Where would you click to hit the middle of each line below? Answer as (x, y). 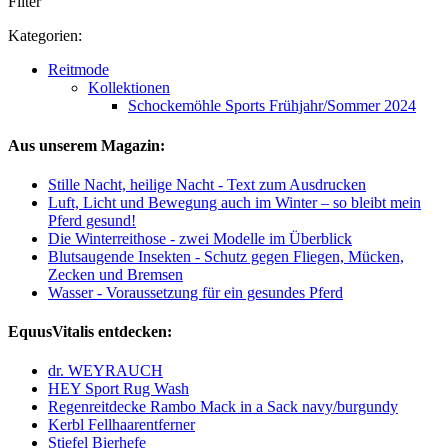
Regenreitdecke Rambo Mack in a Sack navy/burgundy (223, 407)
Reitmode (78, 70)
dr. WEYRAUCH (105, 371)
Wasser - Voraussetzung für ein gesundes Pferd (195, 292)
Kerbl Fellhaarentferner (121, 425)
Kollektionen (129, 88)
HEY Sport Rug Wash (118, 389)
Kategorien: (45, 36)
